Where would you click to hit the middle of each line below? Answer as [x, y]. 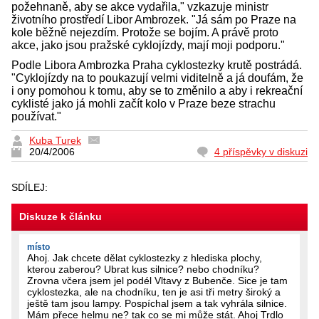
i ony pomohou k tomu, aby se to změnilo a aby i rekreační [157, 90]
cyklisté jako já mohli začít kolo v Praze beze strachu [143, 103]
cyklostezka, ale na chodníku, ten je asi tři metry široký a [154, 292]
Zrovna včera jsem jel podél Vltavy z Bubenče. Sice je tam [157, 280]
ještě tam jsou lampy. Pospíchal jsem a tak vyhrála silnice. [157, 303]
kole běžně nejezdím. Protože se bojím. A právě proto [145, 32]
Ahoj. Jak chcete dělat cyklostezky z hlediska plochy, [145, 257]
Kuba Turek [55, 140]
